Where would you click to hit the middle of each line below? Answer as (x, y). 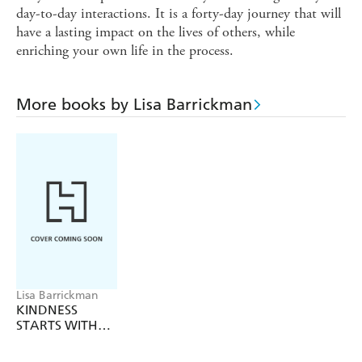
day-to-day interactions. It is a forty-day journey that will (179, 14)
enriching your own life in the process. (125, 51)
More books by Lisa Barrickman (134, 105)
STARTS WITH (57, 325)
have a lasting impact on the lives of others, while (156, 32)
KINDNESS (47, 309)
